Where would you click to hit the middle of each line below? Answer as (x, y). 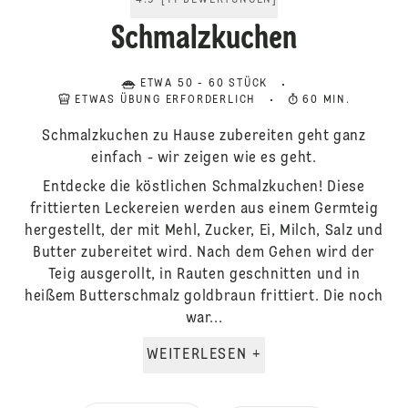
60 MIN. (326, 100)
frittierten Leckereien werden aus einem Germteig (204, 209)
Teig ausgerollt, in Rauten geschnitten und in (204, 275)
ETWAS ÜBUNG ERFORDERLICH (166, 100)
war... (204, 319)
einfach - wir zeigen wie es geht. (204, 158)
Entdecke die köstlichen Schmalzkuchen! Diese (204, 188)
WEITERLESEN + (257, 355)
